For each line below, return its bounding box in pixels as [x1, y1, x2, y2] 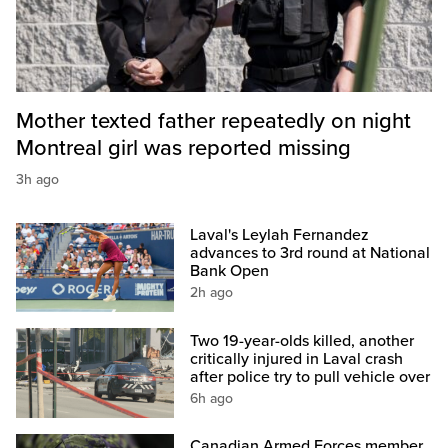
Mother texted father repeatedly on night [16, 108, 411, 135]
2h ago [190, 284, 234, 302]
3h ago [16, 171, 59, 189]
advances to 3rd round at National [190, 243, 431, 264]
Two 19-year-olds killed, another [190, 330, 415, 351]
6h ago [190, 389, 234, 407]
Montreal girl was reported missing [16, 135, 351, 162]
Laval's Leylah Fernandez [190, 225, 370, 246]
